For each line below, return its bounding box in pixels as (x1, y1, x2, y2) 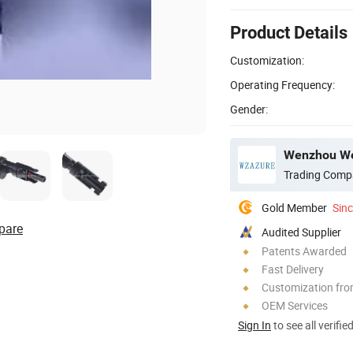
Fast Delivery (262, 261, 324, 277)
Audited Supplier (262, 224, 341, 240)
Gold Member (262, 199, 327, 215)
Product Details (230, 22, 347, 43)
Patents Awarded (262, 243, 347, 258)
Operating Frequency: (230, 76, 335, 92)
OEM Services (262, 297, 328, 313)
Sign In (238, 317, 271, 333)
